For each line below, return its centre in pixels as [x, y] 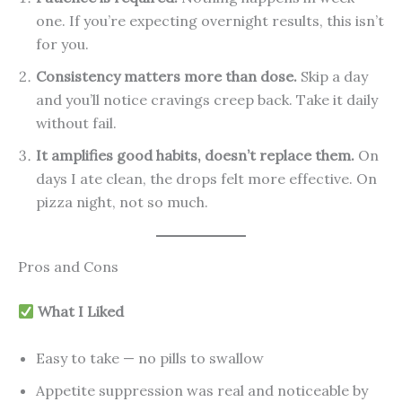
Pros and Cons [68, 267]
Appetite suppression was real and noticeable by [202, 390]
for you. [62, 44]
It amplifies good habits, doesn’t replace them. [195, 156]
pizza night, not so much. [122, 202]
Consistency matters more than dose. [166, 77]
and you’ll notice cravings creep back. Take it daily [207, 100]
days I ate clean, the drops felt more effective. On [206, 179]
